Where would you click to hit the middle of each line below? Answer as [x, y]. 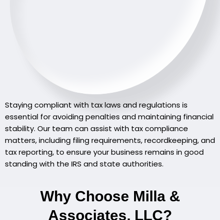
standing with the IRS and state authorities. [84, 164]
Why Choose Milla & [110, 196]
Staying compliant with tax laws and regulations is [96, 105]
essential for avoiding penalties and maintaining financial [109, 117]
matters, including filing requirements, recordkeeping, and [110, 140]
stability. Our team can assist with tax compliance [96, 129]
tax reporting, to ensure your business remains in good [104, 152]
